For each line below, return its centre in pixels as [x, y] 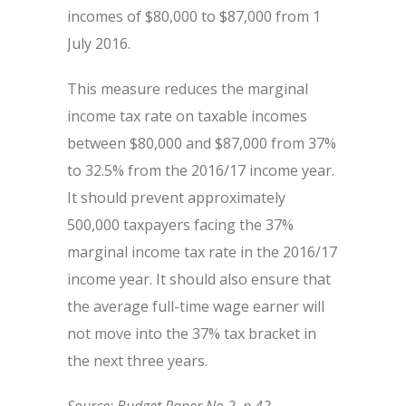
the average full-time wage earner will [196, 306]
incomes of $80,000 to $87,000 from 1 [194, 16]
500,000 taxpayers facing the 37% [180, 225]
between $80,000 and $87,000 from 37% [202, 143]
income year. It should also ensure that [199, 279]
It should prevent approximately [176, 198]
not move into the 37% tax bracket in [192, 333]
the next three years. [137, 361]
